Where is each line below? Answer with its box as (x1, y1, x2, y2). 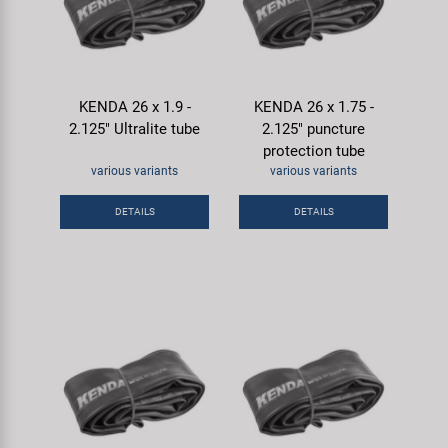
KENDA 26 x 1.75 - (253, 97, 374, 116)
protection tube (262, 141, 365, 160)
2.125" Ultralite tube (69, 119, 200, 138)
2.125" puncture (262, 119, 365, 138)
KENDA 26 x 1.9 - (78, 97, 191, 116)
